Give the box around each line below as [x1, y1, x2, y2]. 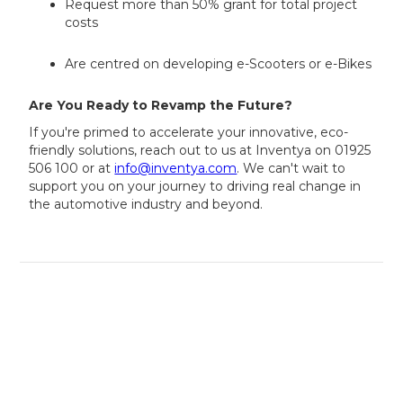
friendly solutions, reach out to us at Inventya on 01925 [29, 142, 372, 159]
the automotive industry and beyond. [29, 196, 264, 213]
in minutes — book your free [66, 322, 337, 345]
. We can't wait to [237, 160, 346, 177]
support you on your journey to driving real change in [29, 178, 362, 195]
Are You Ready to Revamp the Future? [29, 97, 293, 114]
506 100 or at [29, 160, 115, 177]
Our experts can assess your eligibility [21, 300, 382, 322]
